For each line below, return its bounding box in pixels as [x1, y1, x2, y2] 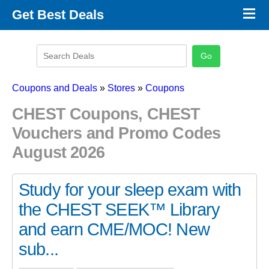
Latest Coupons [12, 68, 72, 78]
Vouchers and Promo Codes [12, 124, 221, 143]
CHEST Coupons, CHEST [12, 104, 201, 124]
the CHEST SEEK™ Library [19, 199, 220, 219]
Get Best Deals [12, 7, 104, 22]
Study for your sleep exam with [19, 180, 241, 199]
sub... [19, 239, 58, 259]
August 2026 [12, 143, 105, 162]
